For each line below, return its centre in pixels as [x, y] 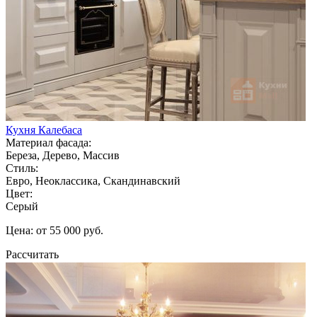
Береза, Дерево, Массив [63, 155]
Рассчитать [32, 254]
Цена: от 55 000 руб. [54, 230]
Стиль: [22, 168]
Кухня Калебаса [44, 129]
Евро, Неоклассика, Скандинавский [93, 180]
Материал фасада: [48, 142]
